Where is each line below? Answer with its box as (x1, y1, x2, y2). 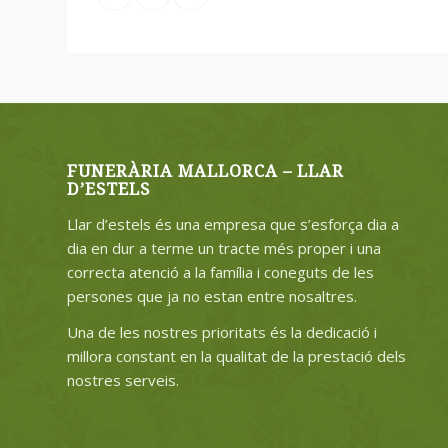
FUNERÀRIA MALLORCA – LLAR (67, 161, 344, 181)
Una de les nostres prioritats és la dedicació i (67, 322, 377, 343)
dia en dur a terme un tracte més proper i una (67, 237, 381, 258)
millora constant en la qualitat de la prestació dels (67, 346, 406, 367)
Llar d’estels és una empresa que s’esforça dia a (67, 213, 399, 234)
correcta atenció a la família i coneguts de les (67, 261, 374, 282)
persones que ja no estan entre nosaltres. (67, 285, 357, 306)
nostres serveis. (67, 370, 179, 391)
